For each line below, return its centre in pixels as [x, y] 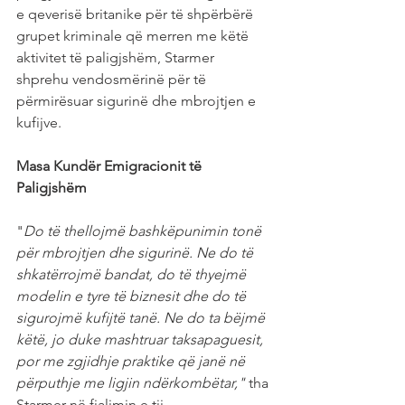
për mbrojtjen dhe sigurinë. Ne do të [137, 253]
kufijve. [39, 123]
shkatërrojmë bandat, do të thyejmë [133, 275]
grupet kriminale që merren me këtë [134, 36]
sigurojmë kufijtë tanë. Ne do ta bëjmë [142, 318]
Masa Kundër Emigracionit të [111, 166]
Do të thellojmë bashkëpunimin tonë [144, 231]
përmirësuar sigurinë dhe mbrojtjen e [138, 101]
